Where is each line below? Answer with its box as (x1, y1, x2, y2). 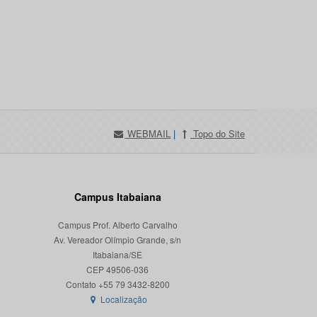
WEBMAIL (125, 127, 171, 140)
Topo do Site (190, 127, 245, 140)
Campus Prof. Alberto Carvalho (57, 219, 178, 231)
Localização (98, 293, 148, 305)
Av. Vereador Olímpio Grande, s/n (54, 234, 181, 246)
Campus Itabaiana (74, 190, 161, 204)
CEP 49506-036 (86, 263, 149, 275)
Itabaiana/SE (93, 248, 142, 260)
